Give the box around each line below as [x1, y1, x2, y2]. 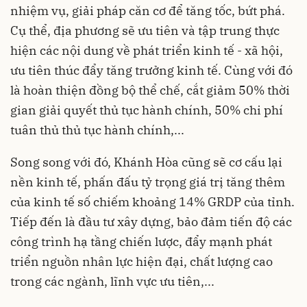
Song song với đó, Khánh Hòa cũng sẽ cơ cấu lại [10, 154, 282, 171]
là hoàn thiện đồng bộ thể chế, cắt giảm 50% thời [10, 82, 290, 99]
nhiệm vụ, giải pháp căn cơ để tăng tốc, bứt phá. [10, 3, 285, 19]
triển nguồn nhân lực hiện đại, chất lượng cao [10, 254, 273, 270]
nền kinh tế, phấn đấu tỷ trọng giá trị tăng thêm [10, 174, 285, 191]
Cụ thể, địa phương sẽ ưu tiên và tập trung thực [10, 23, 280, 39]
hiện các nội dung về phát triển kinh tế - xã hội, [10, 42, 283, 59]
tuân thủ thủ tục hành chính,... [10, 122, 184, 138]
